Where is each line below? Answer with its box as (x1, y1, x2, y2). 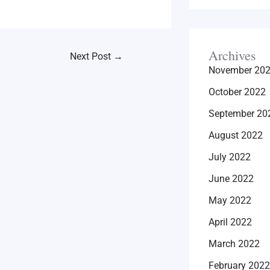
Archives (209, 46, 256, 64)
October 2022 (209, 86, 266, 98)
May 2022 (209, 195, 251, 207)
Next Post (69, 50, 113, 62)
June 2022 (209, 173, 254, 185)
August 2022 (209, 130, 263, 142)
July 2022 (209, 151, 251, 163)
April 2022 (209, 216, 252, 228)
